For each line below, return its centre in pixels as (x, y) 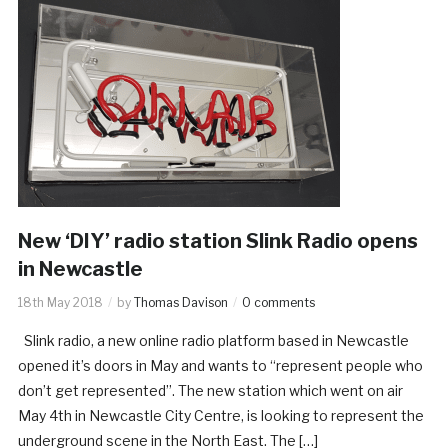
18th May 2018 (60, 302)
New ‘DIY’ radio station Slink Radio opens (217, 240)
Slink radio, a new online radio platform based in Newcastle (213, 340)
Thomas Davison (180, 302)
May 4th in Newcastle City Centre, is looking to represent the (220, 415)
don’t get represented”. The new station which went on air (210, 390)
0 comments (278, 302)
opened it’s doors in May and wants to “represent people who (220, 365)
